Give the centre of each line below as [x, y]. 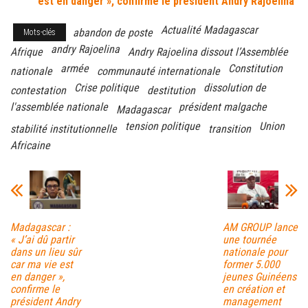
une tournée [249, 239]
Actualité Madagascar [209, 30]
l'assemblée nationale [59, 107]
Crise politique [107, 88]
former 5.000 [251, 264]
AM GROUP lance [260, 227]
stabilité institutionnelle [64, 129]
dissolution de [235, 88]
